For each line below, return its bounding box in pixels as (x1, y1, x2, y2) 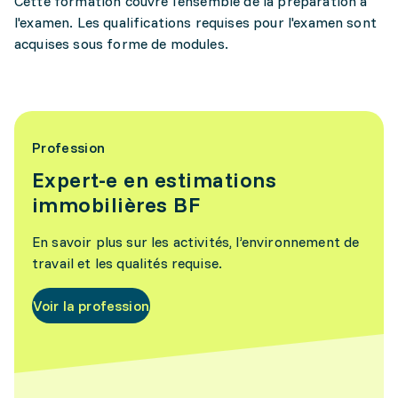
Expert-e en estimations (32, 166, 277, 193)
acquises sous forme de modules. (14, 35, 228, 52)
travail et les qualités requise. (32, 254, 223, 272)
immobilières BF (32, 191, 201, 218)
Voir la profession (33, 297, 149, 314)
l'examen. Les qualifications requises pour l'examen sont (14, 13, 377, 31)
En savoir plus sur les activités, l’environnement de (32, 233, 360, 251)
